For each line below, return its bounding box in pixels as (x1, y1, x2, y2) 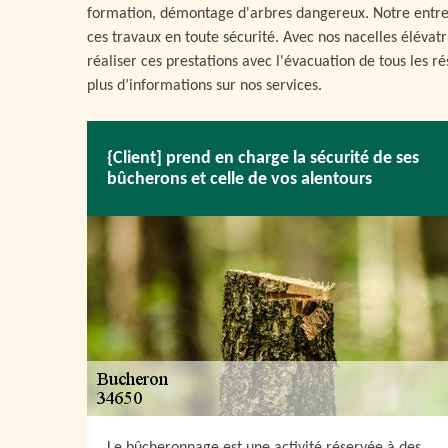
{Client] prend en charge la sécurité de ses (107, 148, 419, 168)
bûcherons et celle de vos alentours (107, 169, 372, 189)
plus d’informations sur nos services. (87, 78, 322, 94)
